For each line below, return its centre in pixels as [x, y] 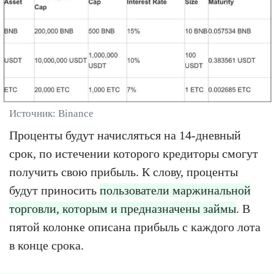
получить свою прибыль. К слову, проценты [124, 172]
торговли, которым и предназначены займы [123, 209]
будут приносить [54, 191]
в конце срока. [46, 246]
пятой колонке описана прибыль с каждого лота [135, 227]
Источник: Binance [51, 114]
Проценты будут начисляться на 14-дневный [125, 135]
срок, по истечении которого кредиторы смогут [134, 154]
